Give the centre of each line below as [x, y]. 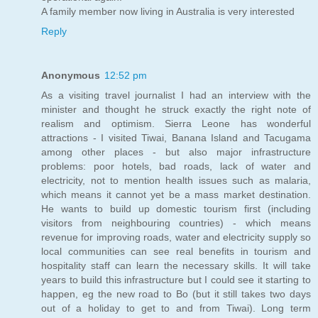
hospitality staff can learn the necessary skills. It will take [176, 265]
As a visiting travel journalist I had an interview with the [176, 95]
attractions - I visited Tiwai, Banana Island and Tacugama [176, 137]
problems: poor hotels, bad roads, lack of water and [176, 166]
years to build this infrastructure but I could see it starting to [176, 279]
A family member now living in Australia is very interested [168, 11]
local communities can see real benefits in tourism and [176, 251]
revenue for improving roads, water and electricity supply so [176, 237]
